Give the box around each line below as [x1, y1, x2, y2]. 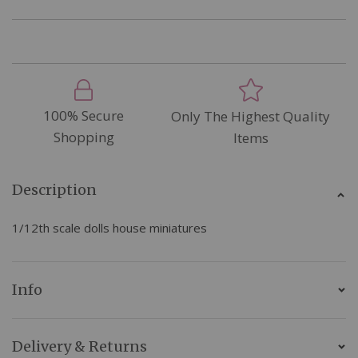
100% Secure [43, 105, 125, 125]
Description [12, 180, 97, 199]
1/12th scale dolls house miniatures [12, 219, 207, 236]
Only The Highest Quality [171, 106, 331, 125]
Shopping [53, 127, 114, 146]
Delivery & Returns [12, 336, 147, 356]
